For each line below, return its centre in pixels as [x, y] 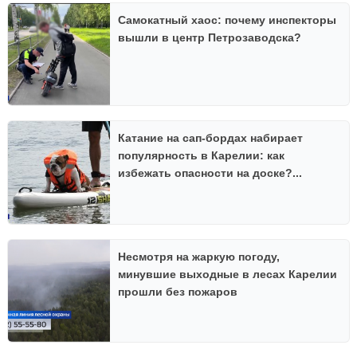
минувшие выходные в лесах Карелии [228, 274]
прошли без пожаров [178, 291]
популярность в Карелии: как [202, 156]
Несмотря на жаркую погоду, [199, 256]
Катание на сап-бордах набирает [211, 138]
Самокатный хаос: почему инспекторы [228, 20]
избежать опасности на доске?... [210, 173]
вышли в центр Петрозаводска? [210, 37]
